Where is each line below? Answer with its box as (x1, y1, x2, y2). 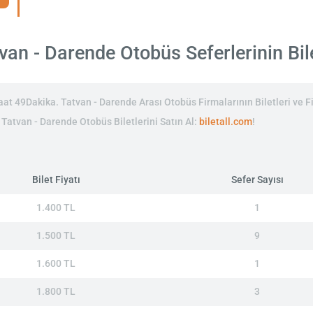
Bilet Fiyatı (31, 174, 80, 187)
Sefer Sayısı (231, 174, 284, 187)
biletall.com (198, 116, 252, 129)
